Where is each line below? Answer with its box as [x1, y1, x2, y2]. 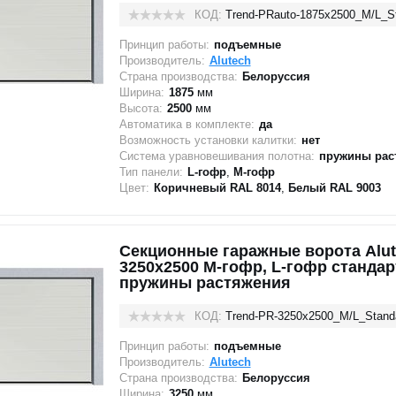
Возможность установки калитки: [118, 133, 297, 147]
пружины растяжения [118, 274, 291, 292]
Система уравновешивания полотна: [118, 149, 315, 163]
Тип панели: [118, 165, 183, 179]
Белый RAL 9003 [287, 181, 381, 194]
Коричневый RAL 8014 [153, 181, 281, 194]
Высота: [118, 102, 163, 115]
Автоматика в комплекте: [118, 118, 255, 131]
